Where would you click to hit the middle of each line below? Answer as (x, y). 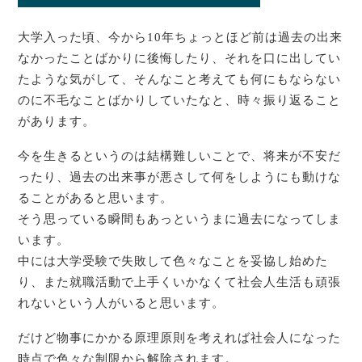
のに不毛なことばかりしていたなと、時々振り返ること (180, 101)
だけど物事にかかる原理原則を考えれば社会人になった (180, 337)
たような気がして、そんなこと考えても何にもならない (180, 80)
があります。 (57, 122)
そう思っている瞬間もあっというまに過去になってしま (180, 219)
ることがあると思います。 (96, 198)
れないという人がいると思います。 (122, 303)
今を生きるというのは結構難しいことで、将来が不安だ (180, 156)
